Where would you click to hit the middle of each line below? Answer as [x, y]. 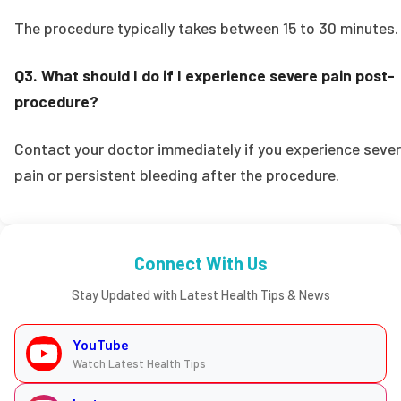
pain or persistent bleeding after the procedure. [177, 174]
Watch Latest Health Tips [139, 364]
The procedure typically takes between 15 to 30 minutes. [206, 27]
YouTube [101, 345]
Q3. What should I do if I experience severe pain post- [205, 75]
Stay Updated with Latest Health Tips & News [200, 294]
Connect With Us [200, 264]
